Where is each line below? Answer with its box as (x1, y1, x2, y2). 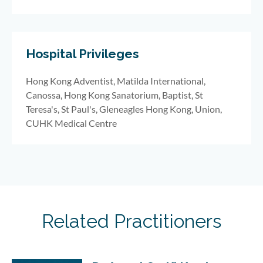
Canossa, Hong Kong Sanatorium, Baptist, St (26, 89, 203, 101)
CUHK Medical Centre (26, 117, 122, 129)
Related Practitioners (42, 210, 221, 232)
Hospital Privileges (26, 46, 139, 62)
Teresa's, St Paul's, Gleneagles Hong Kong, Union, (26, 103, 222, 115)
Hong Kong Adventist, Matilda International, (26, 75, 205, 87)
